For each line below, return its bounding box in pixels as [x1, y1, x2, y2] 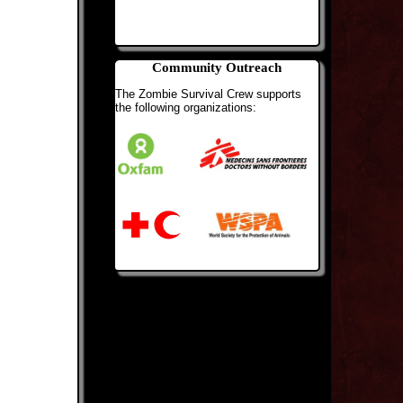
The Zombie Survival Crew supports [115, 86, 301, 101]
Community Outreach [152, 59, 282, 75]
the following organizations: [115, 100, 256, 114]
